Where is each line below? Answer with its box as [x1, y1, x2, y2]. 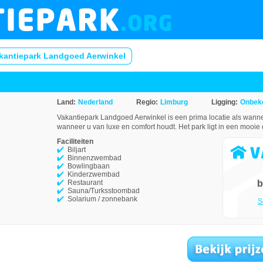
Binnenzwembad [68, 154, 122, 162]
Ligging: [211, 98, 238, 106]
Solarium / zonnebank [68, 195, 137, 203]
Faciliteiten [57, 137, 93, 146]
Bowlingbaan [68, 162, 110, 170]
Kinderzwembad [68, 170, 120, 178]
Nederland [78, 98, 113, 106]
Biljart [68, 146, 86, 154]
